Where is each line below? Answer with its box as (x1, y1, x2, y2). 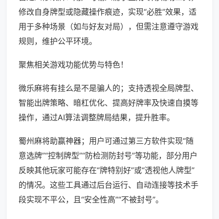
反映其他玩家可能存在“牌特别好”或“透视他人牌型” (19, 165, 195, 175)
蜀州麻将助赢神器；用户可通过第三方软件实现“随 (19, 136, 194, 146)
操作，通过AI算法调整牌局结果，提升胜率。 (19, 112, 175, 123)
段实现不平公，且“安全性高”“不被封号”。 (19, 195, 163, 205)
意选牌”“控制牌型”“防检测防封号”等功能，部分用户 (19, 151, 197, 161)
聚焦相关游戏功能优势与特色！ (19, 60, 128, 70)
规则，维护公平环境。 (19, 36, 97, 46)
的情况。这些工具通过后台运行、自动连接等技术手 (19, 180, 198, 190)
